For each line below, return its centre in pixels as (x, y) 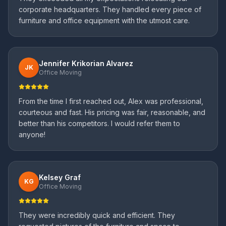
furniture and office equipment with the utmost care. (104, 20)
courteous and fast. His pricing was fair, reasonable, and (112, 112)
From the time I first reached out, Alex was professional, (111, 101)
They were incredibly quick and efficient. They (97, 215)
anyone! (32, 134)
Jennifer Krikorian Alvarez (86, 63)
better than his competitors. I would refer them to (99, 123)
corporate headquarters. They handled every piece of (110, 9)
